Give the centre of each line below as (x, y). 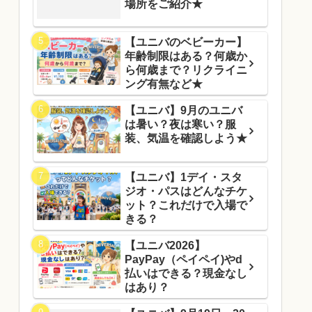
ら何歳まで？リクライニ (186, 70)
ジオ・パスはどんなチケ (186, 191)
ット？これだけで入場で (186, 205)
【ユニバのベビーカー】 (186, 42)
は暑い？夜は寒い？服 (180, 125)
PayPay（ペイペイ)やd (184, 259)
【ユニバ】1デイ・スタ (184, 177)
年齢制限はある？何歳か (186, 56)
